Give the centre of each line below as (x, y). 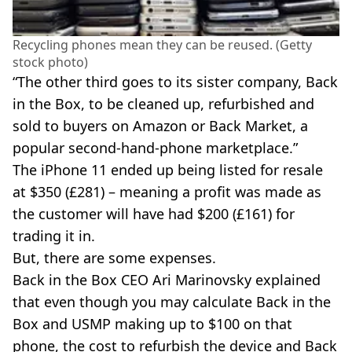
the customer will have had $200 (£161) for (154, 213)
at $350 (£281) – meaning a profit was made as (167, 191)
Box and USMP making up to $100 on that (152, 323)
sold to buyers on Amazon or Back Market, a (160, 125)
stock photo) (50, 62)
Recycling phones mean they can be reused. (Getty (162, 44)
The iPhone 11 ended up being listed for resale (168, 169)
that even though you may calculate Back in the (172, 301)
